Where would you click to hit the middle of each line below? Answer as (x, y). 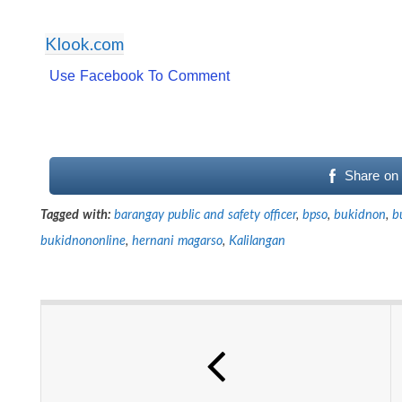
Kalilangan (257, 240)
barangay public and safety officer (205, 214)
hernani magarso (177, 240)
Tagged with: (75, 214)
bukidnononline (83, 240)
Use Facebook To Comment (140, 75)
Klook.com (84, 43)
